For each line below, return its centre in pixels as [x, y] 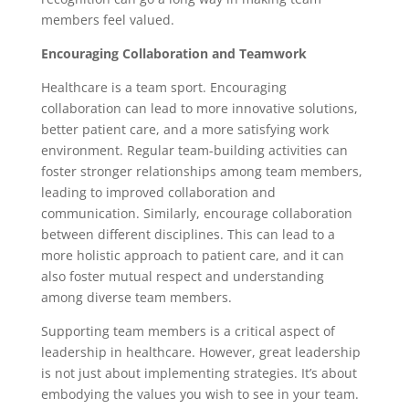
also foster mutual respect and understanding [182, 277]
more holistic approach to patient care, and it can [192, 256]
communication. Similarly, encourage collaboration [196, 214]
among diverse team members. [136, 298]
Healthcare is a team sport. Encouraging [163, 88]
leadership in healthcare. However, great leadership [200, 352]
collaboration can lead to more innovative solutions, [199, 109]
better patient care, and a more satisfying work [184, 130]
